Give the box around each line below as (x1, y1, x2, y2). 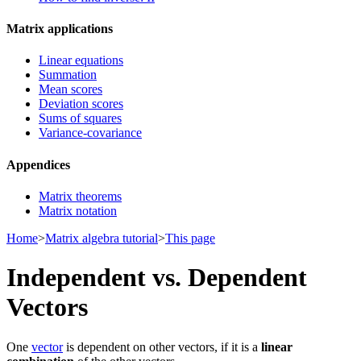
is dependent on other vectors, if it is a (63, 339, 261, 354)
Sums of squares (39, 111, 122, 126)
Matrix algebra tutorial (45, 230, 158, 245)
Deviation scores (39, 97, 123, 111)
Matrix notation (39, 203, 117, 218)
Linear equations (39, 53, 123, 68)
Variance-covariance (39, 126, 142, 140)
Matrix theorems (39, 189, 122, 203)
